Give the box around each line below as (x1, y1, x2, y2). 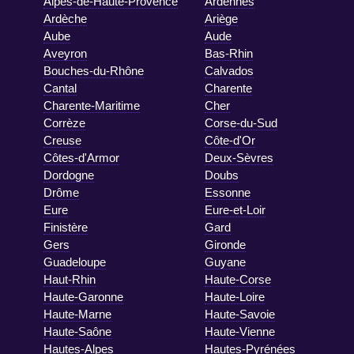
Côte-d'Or (205, 133, 255, 147)
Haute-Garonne (43, 289, 123, 303)
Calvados (205, 63, 254, 77)
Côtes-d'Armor (43, 150, 119, 164)
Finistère (43, 220, 88, 234)
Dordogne (43, 168, 94, 182)
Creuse (43, 133, 81, 147)
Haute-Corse (205, 272, 271, 286)
